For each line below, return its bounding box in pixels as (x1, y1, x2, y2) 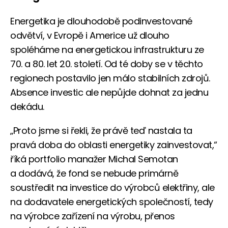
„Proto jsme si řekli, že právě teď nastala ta (10, 124, 192, 137)
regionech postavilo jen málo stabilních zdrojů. (10, 71, 210, 84)
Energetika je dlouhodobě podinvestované (10, 14, 192, 27)
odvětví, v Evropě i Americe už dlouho (10, 28, 169, 42)
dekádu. (10, 100, 44, 113)
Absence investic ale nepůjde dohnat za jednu (10, 85, 208, 99)
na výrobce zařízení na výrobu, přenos (10, 209, 175, 222)
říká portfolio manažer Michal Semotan (10, 152, 178, 165)
